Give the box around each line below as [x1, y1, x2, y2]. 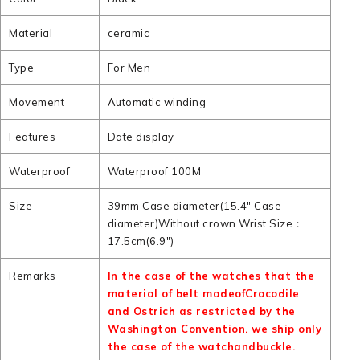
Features [9, 130, 55, 143]
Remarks [9, 269, 56, 282]
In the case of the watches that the [107, 269, 315, 282]
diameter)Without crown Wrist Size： [107, 217, 304, 230]
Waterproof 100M [107, 165, 202, 178]
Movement [9, 96, 64, 108]
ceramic [107, 27, 150, 39]
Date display [107, 130, 174, 143]
